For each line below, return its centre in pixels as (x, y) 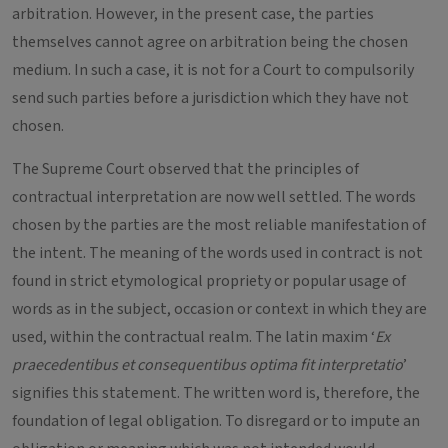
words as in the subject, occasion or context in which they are (219, 309)
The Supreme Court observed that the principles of (185, 169)
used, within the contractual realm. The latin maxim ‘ (193, 337)
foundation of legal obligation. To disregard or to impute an (216, 421)
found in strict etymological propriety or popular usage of (209, 281)
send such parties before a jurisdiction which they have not (210, 98)
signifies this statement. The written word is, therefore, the (216, 393)
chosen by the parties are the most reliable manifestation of (219, 225)
